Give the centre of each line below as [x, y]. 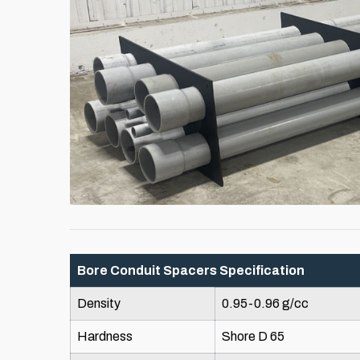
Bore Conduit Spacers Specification [191, 271]
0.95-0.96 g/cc [265, 304]
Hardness [105, 337]
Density [99, 304]
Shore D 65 [253, 337]
